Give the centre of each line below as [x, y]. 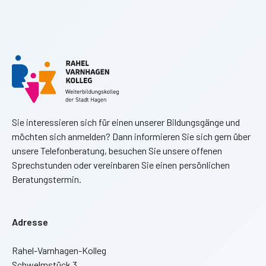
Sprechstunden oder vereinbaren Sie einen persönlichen [121, 165]
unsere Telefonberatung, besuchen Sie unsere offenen [117, 151]
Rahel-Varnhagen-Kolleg [59, 251]
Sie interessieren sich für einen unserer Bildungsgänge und [126, 122]
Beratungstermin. [47, 179]
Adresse [30, 222]
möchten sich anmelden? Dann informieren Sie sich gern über [131, 137]
